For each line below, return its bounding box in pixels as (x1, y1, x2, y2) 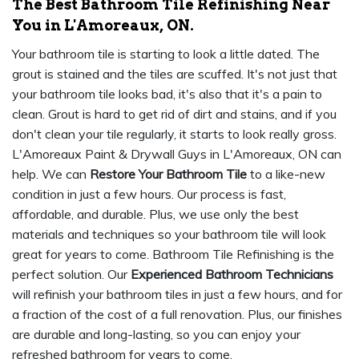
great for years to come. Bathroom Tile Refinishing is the (12, 246, 334, 262)
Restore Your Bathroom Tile (90, 166, 247, 182)
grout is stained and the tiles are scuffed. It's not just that (12, 66, 337, 82)
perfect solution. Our (12, 266, 131, 282)
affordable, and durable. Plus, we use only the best (12, 206, 299, 222)
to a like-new (247, 166, 325, 182)
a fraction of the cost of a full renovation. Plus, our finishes (12, 306, 342, 322)
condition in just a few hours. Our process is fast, (12, 186, 286, 202)
